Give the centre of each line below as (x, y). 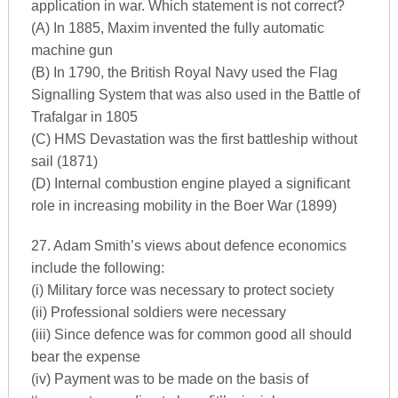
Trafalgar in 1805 (84, 117)
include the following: (97, 268)
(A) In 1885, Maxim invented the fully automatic (177, 28)
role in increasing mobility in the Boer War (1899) (183, 206)
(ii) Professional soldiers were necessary (158, 312)
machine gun (72, 50)
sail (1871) (64, 161)
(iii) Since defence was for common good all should (191, 334)
